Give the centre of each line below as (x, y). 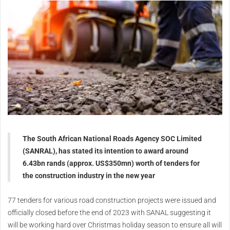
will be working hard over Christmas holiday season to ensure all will (115, 225)
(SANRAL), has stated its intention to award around (106, 151)
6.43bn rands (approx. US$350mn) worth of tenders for (111, 163)
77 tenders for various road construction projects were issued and (112, 200)
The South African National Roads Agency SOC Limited (112, 138)
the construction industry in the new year (89, 175)
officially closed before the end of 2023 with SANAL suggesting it (109, 212)
